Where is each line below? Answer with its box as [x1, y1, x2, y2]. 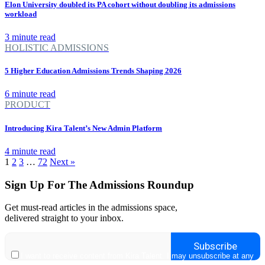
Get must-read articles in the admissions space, [5, 202, 177, 213]
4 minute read [5, 146, 56, 156]
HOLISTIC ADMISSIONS [5, 43, 109, 53]
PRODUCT [5, 99, 50, 110]
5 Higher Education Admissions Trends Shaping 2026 [5, 66, 182, 76]
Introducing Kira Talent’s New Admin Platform [5, 123, 162, 132]
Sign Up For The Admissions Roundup [5, 178, 194, 191]
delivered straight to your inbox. [5, 213, 124, 224]
